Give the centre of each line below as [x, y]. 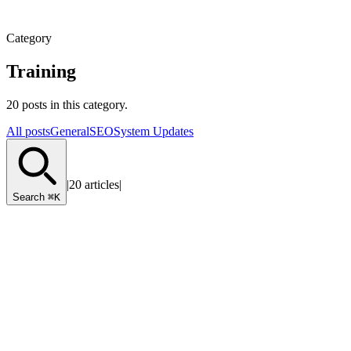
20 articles [94, 184]
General [70, 131]
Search [30, 197]
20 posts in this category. [67, 104]
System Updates [154, 131]
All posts [28, 131]
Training [41, 71]
